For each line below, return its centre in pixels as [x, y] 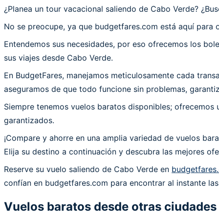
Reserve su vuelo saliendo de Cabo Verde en [88, 169]
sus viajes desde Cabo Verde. [58, 57]
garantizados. [29, 120]
